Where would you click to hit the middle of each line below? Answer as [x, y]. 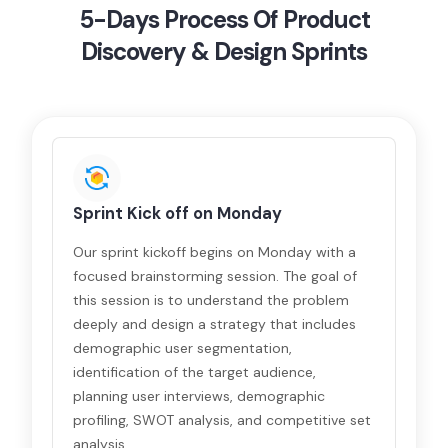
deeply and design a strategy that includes [215, 324]
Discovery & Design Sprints [224, 51]
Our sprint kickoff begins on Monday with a [215, 252]
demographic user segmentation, [183, 348]
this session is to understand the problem [211, 300]
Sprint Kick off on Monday [178, 213]
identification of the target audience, [195, 372]
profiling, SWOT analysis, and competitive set [222, 420]
